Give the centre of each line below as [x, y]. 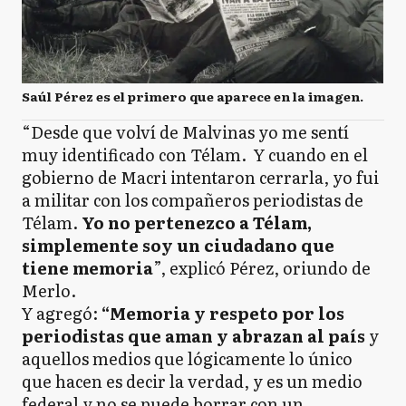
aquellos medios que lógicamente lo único [187, 358]
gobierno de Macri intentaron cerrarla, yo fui [200, 177]
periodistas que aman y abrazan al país [195, 335]
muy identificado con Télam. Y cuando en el [195, 154]
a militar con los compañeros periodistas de [193, 199]
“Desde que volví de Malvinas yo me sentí [185, 131]
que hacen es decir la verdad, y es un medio [192, 381]
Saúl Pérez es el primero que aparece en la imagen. [193, 96]
